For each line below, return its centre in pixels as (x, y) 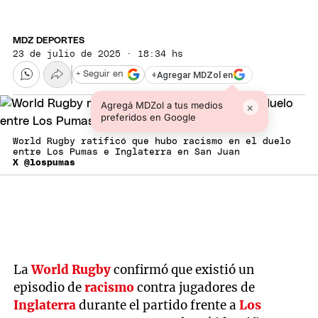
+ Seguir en (99, 75)
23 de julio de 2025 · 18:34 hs (98, 54)
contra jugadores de (195, 287)
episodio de (49, 287)
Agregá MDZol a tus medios (161, 105)
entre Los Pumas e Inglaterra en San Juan (126, 153)
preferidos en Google (148, 117)
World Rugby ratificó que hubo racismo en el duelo (152, 142)
